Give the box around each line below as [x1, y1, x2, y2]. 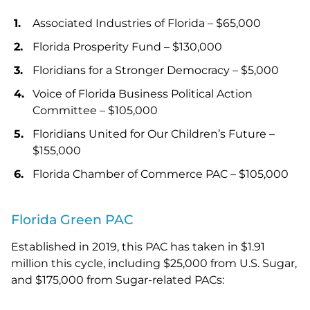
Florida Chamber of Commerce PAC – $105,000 [33, 167, 289, 181]
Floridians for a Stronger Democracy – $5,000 [33, 64, 279, 77]
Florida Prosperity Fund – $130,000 [33, 40, 222, 54]
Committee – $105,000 [33, 104, 158, 118]
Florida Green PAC [11, 212, 134, 228]
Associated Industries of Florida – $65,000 [33, 17, 261, 30]
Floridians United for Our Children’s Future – [33, 127, 275, 141]
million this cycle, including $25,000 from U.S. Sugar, [11, 257, 297, 271]
